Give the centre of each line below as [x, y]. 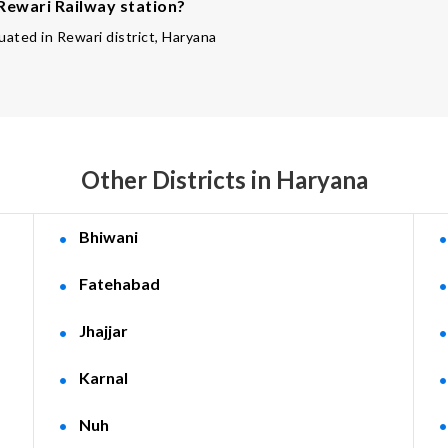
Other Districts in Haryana [224, 179]
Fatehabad [119, 283]
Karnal [103, 377]
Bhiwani [108, 236]
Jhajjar [103, 330]
